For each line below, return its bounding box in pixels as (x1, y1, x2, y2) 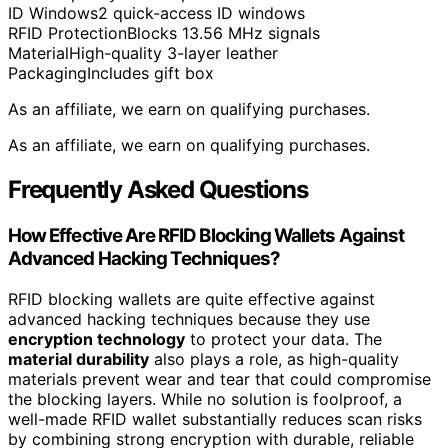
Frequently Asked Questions (8, 175, 308, 205)
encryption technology (8, 328, 185, 349)
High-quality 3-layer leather (69, 43, 278, 64)
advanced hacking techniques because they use (8, 308, 370, 329)
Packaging (8, 63, 87, 84)
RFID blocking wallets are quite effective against (8, 288, 375, 309)
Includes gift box (87, 63, 214, 84)
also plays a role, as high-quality (149, 348, 399, 369)
